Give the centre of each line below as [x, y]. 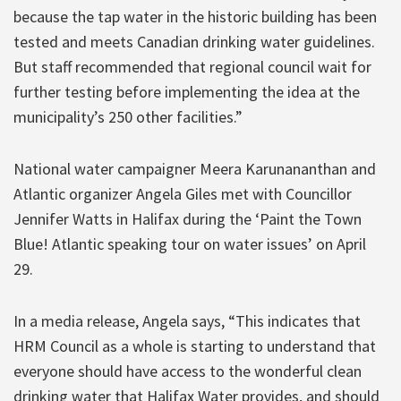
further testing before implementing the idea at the [187, 91]
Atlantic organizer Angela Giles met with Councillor [183, 193]
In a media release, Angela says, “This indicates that [187, 320]
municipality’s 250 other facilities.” [128, 116]
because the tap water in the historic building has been [195, 16]
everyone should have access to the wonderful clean [188, 371]
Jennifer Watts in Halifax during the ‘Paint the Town [188, 218]
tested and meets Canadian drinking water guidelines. [194, 41]
